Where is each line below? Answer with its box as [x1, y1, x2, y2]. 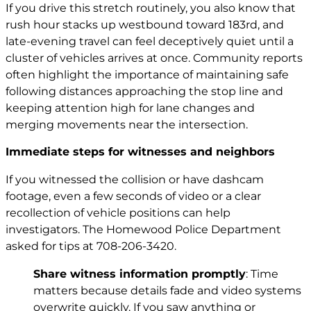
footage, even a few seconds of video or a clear [6, 189, 261, 203]
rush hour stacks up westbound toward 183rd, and [6, 18, 284, 32]
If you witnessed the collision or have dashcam [6, 172, 264, 186]
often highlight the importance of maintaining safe [6, 68, 289, 82]
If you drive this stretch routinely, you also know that [6, 1, 296, 15]
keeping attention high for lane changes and [6, 101, 255, 115]
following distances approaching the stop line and [6, 85, 283, 99]
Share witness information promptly [33, 267, 246, 280]
